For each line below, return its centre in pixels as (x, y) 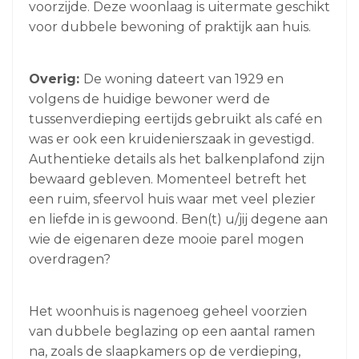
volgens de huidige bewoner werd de (149, 99)
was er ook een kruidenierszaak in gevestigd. (171, 139)
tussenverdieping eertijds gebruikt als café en (175, 119)
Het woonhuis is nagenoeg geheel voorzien (168, 311)
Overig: (56, 79)
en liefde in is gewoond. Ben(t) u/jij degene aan (178, 219)
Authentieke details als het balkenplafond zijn (177, 159)
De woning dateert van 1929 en (184, 79)
